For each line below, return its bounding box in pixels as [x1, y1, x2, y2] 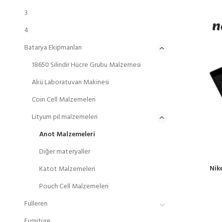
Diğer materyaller [39, 146, 90, 158]
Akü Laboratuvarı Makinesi [31, 77, 109, 88]
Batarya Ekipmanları [24, 42, 82, 54]
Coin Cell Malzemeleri [31, 94, 96, 106]
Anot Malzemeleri [39, 129, 95, 140]
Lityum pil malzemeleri [31, 111, 98, 123]
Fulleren [24, 198, 48, 210]
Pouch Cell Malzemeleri [39, 181, 109, 192]
